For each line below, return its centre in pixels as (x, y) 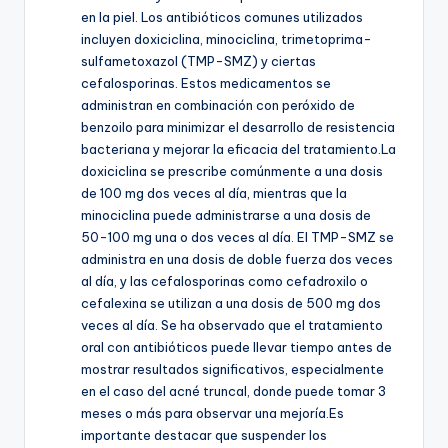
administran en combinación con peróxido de (218, 105)
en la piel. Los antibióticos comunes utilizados (222, 17)
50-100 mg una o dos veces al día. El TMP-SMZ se (237, 237)
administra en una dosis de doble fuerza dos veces (237, 259)
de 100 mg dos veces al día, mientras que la (214, 193)
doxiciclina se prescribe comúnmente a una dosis (232, 171)
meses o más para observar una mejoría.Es (212, 413)
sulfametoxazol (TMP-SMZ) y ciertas (198, 61)
